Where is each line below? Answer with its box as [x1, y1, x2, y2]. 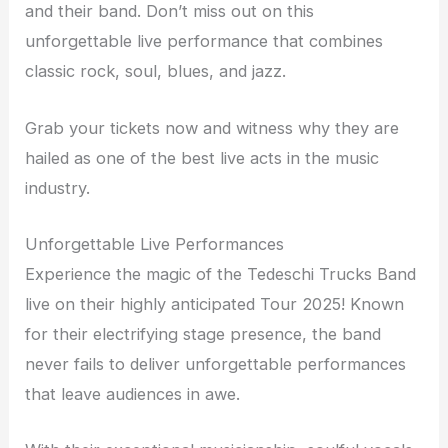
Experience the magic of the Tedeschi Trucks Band [25, 263, 417, 284]
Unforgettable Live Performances [25, 233, 285, 254]
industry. [25, 177, 91, 198]
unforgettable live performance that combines [25, 31, 384, 52]
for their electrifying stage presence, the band [25, 323, 382, 344]
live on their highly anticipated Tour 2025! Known [25, 293, 405, 314]
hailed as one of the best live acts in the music [25, 147, 380, 168]
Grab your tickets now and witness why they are [25, 117, 400, 138]
